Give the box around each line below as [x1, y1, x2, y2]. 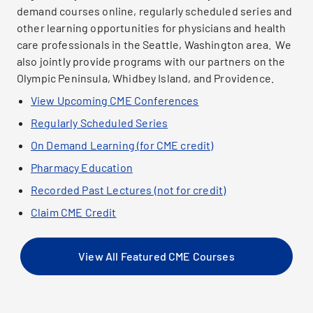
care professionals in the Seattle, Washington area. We [17, 38, 291, 51]
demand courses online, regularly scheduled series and [17, 4, 293, 17]
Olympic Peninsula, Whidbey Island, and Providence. [17, 71, 275, 85]
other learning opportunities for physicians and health [17, 21, 286, 34]
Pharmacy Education [31, 161, 133, 174]
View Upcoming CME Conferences [31, 94, 199, 107]
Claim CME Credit [31, 205, 117, 219]
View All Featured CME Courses [78, 249, 235, 263]
